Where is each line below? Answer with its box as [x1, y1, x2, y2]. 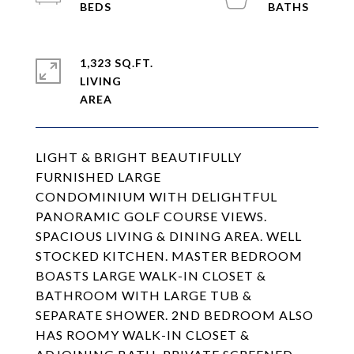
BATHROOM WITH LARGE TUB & [36, 288, 252, 303]
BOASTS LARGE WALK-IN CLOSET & [36, 268, 266, 283]
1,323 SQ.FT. [80, 56, 153, 70]
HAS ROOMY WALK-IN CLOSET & [36, 327, 250, 342]
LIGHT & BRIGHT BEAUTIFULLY [36, 149, 242, 164]
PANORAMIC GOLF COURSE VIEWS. [36, 209, 267, 224]
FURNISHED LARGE [36, 169, 161, 184]
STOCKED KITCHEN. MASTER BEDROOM [36, 248, 303, 263]
